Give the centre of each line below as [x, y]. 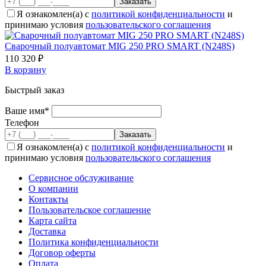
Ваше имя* [28, 111]
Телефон [22, 123]
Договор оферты [62, 253]
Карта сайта [53, 221]
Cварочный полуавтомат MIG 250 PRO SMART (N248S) [120, 46]
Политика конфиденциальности [94, 242]
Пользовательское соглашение [90, 210]
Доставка [47, 232]
